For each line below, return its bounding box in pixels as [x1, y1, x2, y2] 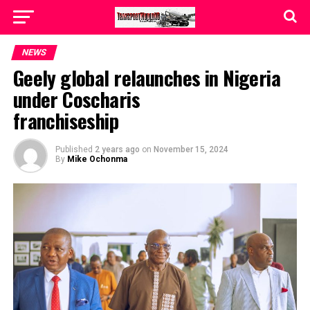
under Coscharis [12, 84, 140, 113]
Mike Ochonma [66, 154, 127, 164]
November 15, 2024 [153, 145, 228, 154]
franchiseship [12, 106, 119, 135]
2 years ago [94, 145, 140, 154]
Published [55, 145, 93, 154]
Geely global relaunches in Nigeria [12, 63, 281, 92]
